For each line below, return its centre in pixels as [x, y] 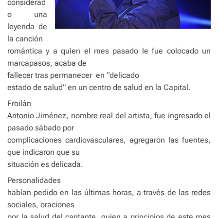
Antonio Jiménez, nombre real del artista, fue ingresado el [109, 116]
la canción [25, 39]
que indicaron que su [44, 152]
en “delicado [118, 75]
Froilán [19, 103]
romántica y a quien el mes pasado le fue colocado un [109, 51]
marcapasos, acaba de [47, 63]
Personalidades [34, 180]
